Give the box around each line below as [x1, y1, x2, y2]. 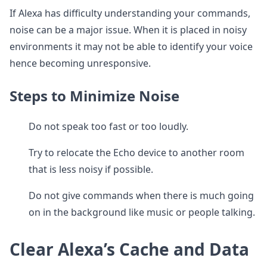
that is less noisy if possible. [29, 163, 153, 176]
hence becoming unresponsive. [10, 57, 151, 70]
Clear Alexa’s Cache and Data [10, 238, 249, 260]
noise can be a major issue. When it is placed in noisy [10, 23, 247, 36]
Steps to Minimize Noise [10, 86, 179, 105]
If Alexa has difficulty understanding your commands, [10, 7, 250, 20]
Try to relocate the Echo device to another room [29, 146, 244, 159]
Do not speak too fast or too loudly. [29, 120, 188, 133]
